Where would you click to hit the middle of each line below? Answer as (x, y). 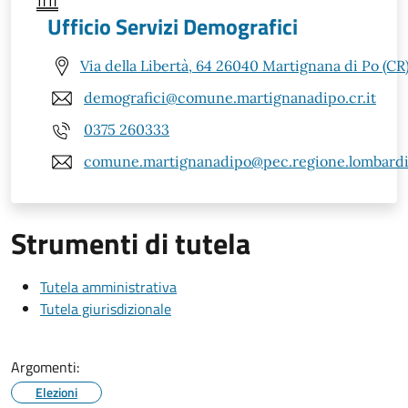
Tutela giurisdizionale (106, 308)
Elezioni (56, 392)
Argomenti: (45, 367)
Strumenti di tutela (131, 243)
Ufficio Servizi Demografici (173, 26)
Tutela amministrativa (108, 286)
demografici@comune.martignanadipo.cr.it (230, 98)
